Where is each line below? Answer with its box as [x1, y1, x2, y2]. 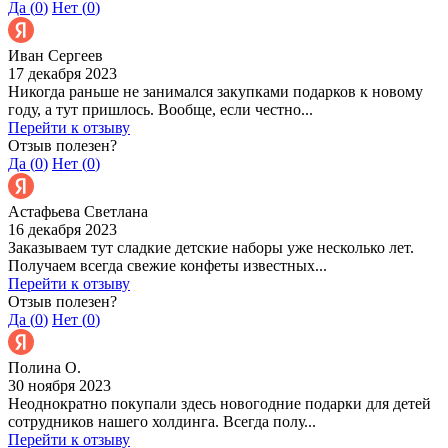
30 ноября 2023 [8, 376, 111, 394]
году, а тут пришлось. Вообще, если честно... [8, 100, 313, 118]
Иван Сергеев [8, 46, 103, 64]
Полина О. [8, 358, 81, 376]
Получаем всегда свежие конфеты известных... [8, 256, 327, 274]
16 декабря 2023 [8, 220, 117, 238]
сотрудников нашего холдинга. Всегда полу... [8, 412, 316, 430]
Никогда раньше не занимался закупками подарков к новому [8, 82, 423, 100]
